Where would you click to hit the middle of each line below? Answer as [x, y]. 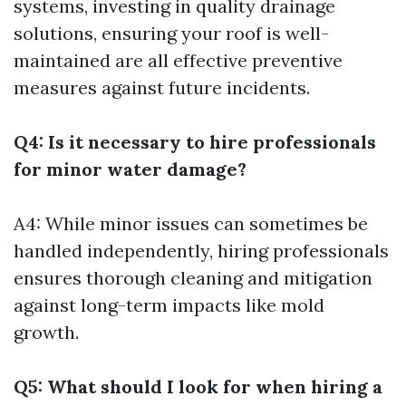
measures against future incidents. [162, 87]
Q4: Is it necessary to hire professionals [195, 141]
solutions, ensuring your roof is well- [171, 33]
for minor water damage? [130, 169]
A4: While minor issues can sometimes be [191, 223]
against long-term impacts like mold [169, 304]
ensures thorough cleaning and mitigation [193, 277]
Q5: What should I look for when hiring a [198, 386]
